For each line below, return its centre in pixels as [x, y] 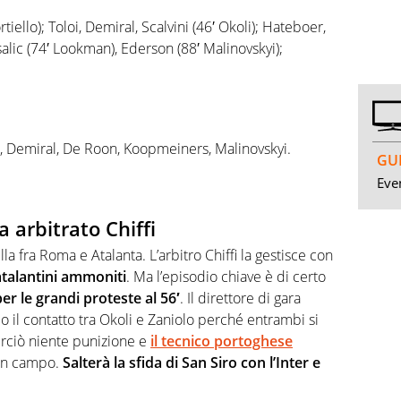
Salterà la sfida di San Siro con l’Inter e [192, 363]
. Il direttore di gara [240, 299]
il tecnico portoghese [222, 341]
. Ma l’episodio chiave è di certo [226, 277]
